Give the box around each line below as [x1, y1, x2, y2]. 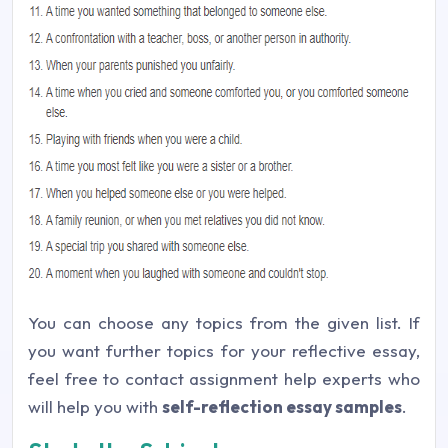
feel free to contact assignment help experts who [28, 368, 420, 389]
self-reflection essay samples [162, 396, 402, 417]
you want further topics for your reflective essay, [28, 340, 420, 361]
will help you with [28, 396, 162, 417]
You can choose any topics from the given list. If [28, 312, 420, 333]
